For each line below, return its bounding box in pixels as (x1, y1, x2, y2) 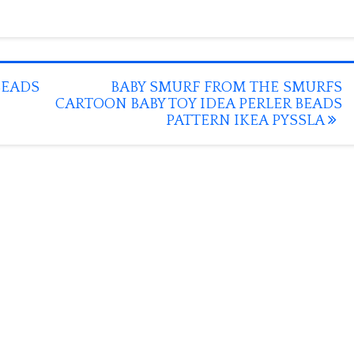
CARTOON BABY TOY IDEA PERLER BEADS (55, 96, 342, 112)
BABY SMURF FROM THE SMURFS (111, 79, 342, 96)
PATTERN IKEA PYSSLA (166, 112, 328, 129)
